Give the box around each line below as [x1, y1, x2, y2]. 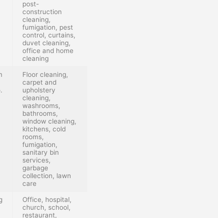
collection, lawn [22, 171, 71, 180]
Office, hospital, [22, 195, 72, 203]
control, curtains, [22, 31, 75, 39]
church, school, [22, 203, 71, 211]
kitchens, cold [22, 125, 66, 133]
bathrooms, [22, 109, 58, 117]
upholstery [22, 86, 55, 94]
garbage [22, 163, 48, 172]
